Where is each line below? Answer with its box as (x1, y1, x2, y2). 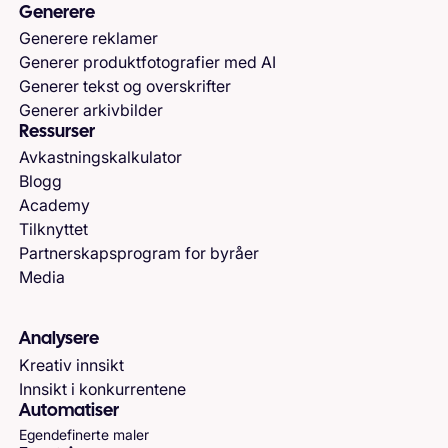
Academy (19, 195, 91, 216)
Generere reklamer (19, 27, 159, 48)
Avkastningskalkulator (19, 147, 183, 168)
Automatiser (19, 402, 120, 420)
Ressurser (19, 123, 96, 141)
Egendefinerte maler (19, 426, 150, 444)
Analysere (19, 331, 100, 349)
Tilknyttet (19, 219, 89, 240)
